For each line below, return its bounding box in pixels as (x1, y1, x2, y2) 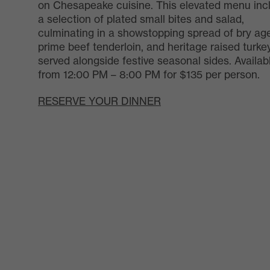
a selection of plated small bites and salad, (38, 13, 244, 26)
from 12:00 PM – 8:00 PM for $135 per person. (38, 68, 260, 81)
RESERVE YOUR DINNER (38, 94, 161, 107)
